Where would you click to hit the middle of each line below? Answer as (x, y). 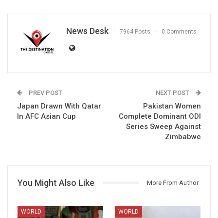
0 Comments (179, 32)
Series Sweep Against (163, 126)
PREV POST (45, 92)
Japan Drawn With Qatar (59, 106)
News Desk (87, 31)
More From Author (173, 182)
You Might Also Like (56, 182)
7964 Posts (135, 32)
